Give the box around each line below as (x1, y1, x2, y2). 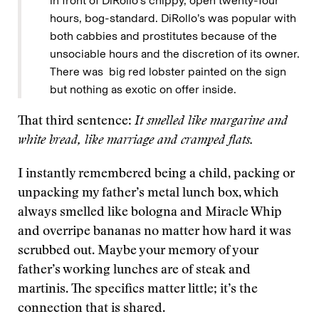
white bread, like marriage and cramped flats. (18, 135, 253, 147)
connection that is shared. (18, 303, 165, 315)
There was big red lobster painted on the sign (50, 65, 286, 78)
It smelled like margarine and (135, 115, 288, 128)
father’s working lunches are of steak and (18, 264, 251, 277)
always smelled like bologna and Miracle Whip (18, 206, 282, 219)
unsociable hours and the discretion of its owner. (50, 47, 300, 61)
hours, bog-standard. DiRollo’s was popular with (50, 11, 296, 25)
